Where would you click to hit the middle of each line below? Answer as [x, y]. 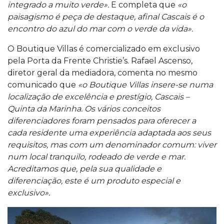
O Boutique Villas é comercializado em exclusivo [104, 48]
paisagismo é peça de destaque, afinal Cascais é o [106, 16]
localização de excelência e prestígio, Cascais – [98, 96]
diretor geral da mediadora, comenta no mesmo [102, 72]
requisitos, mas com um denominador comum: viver [112, 144]
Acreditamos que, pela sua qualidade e [84, 168]
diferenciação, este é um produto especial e [94, 180]
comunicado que [43, 84]
